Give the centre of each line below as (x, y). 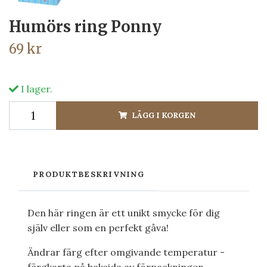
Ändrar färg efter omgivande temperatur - (126, 252)
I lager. (35, 89)
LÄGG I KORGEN (164, 115)
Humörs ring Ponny (85, 27)
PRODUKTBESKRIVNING (89, 174)
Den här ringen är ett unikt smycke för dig (124, 213)
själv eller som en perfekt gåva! (98, 228)
